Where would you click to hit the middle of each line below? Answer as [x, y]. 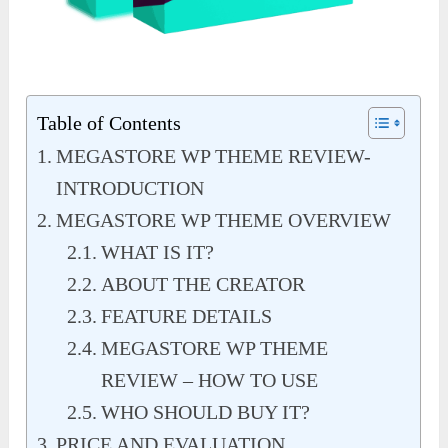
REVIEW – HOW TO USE [210, 380]
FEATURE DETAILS [187, 316]
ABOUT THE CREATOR [203, 284]
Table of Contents [109, 123]
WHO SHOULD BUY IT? [206, 412]
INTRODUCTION [130, 188]
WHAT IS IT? [158, 252]
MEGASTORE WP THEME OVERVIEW [224, 220]
